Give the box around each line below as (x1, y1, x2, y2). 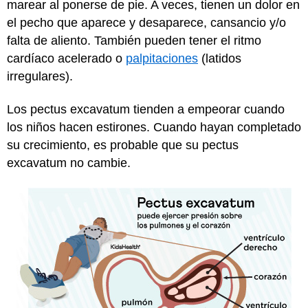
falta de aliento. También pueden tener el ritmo (7, 33, 261, 47)
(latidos (198, 51, 241, 65)
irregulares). (7, 69, 73, 83)
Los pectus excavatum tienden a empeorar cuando (7, 102, 285, 116)
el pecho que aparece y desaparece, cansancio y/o (7, 15, 286, 30)
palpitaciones (126, 51, 198, 65)
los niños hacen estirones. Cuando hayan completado (7, 120, 301, 134)
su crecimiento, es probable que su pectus (7, 138, 239, 152)
